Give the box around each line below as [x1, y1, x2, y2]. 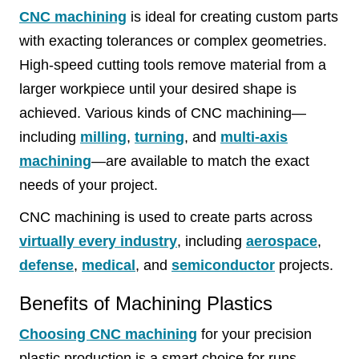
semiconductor [171, 257, 275, 273]
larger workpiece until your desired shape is [19, 81, 296, 97]
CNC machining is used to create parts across [19, 209, 313, 225]
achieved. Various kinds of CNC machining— [19, 105, 306, 121]
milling [80, 129, 127, 145]
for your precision [197, 326, 312, 342]
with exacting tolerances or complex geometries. [19, 33, 327, 49]
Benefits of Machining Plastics [19, 292, 272, 314]
